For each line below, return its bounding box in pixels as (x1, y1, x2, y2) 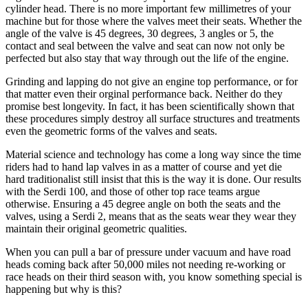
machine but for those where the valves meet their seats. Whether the (5, 15, 302, 27)
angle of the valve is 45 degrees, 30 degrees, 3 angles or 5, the (5, 27, 274, 40)
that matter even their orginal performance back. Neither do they (5, 88, 283, 100)
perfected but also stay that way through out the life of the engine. (5, 52, 289, 65)
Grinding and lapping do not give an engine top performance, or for (5, 76, 298, 88)
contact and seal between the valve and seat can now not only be (5, 40, 285, 52)
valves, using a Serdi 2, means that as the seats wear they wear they (5, 210, 296, 223)
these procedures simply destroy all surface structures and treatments (5, 113, 300, 125)
